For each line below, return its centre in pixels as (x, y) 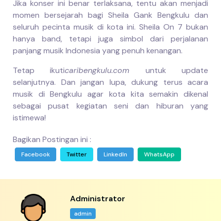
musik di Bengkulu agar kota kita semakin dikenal (110, 94)
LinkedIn (115, 155)
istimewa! (29, 118)
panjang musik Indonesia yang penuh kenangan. (98, 51)
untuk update (177, 71)
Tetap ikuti (39, 71)
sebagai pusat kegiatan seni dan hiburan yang (110, 106)
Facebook (36, 155)
